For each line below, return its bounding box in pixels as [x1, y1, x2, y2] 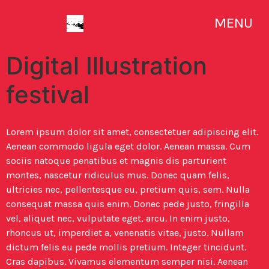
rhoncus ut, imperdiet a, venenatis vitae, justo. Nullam [6, 226, 244, 238]
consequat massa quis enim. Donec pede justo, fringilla [6, 198, 249, 210]
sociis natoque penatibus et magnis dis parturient [6, 154, 226, 166]
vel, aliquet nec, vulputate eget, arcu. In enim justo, [6, 212, 230, 224]
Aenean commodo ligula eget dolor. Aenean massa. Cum [6, 140, 250, 152]
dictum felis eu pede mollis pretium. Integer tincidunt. [6, 241, 246, 253]
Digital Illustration [6, 50, 207, 80]
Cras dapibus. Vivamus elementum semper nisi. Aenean [6, 255, 248, 267]
